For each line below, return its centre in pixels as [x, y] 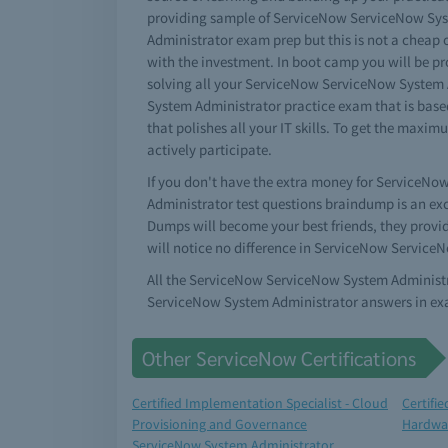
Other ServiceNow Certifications [279, 358]
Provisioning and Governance [219, 424]
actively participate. [209, 149]
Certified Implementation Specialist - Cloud [260, 403]
